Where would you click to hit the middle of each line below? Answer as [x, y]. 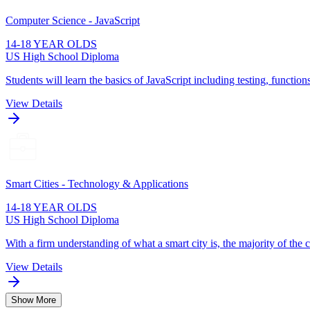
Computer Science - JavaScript [73, 21]
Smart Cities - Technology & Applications [97, 184]
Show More [34, 300]
